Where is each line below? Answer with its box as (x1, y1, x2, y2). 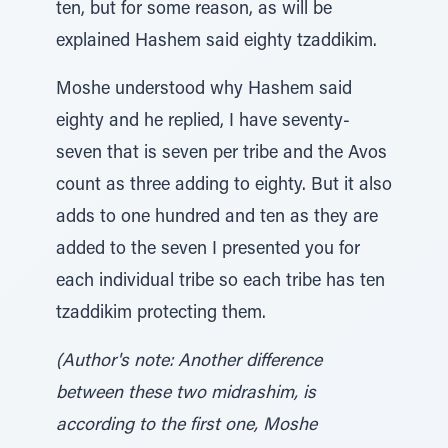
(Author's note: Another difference (56, 353, 322, 371)
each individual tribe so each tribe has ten (56, 273, 385, 291)
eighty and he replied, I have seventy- (56, 113, 350, 131)
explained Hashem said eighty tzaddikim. (56, 33, 377, 51)
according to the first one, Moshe (56, 417, 317, 435)
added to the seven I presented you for (56, 241, 360, 259)
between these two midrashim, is (56, 385, 316, 403)
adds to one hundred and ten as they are (56, 209, 378, 227)
